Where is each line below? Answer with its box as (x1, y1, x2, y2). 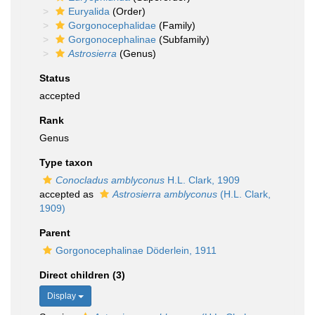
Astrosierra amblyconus (112, 188, 217, 200)
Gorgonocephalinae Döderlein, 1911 (56, 245, 217, 256)
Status (39, 72, 70, 84)
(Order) (110, 6, 146, 17)
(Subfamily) (156, 34, 210, 45)
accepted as (39, 188, 96, 200)
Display (47, 291, 78, 301)
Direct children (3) (39, 269, 125, 281)
